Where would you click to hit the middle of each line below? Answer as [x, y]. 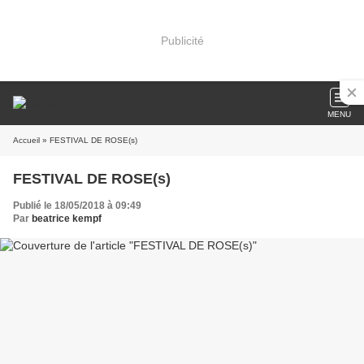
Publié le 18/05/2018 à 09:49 [77, 206]
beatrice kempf [67, 219]
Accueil [26, 140]
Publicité [182, 40]
